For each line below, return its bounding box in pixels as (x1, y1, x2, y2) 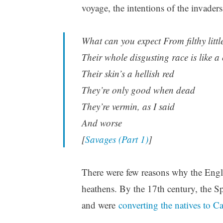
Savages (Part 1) (85, 132, 148, 145)
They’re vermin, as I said (81, 100, 175, 112)
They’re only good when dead (81, 83, 195, 96)
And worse (81, 116, 122, 129)
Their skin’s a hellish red (81, 67, 174, 80)
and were (81, 199, 118, 212)
